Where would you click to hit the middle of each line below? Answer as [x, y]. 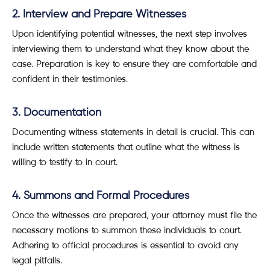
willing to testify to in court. [65, 162]
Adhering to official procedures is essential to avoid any [125, 245]
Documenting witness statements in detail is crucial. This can [133, 132]
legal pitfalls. [37, 260]
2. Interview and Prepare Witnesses [99, 14]
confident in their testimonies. [70, 79]
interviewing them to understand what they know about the [130, 49]
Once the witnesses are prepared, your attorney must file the [134, 215]
